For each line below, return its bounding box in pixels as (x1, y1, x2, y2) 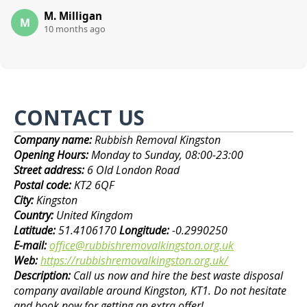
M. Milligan (44, 9, 102, 23)
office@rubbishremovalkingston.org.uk (49, 238, 234, 254)
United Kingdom (56, 208, 134, 223)
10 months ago (44, 23, 106, 36)
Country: (14, 208, 57, 223)
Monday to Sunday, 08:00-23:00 (91, 147, 244, 163)
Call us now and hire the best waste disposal (73, 268, 284, 284)
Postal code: (14, 177, 75, 193)
